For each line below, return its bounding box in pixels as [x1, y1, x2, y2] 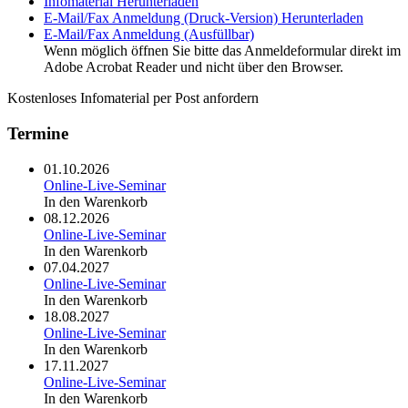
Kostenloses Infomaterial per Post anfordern [7, 90, 259, 107]
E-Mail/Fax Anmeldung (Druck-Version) [44, 10, 278, 26]
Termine [7, 123, 68, 143]
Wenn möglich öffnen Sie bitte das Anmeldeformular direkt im [44, 43, 401, 59]
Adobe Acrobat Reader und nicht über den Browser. [44, 59, 343, 76]
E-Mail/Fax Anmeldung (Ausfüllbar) [44, 26, 254, 43]
